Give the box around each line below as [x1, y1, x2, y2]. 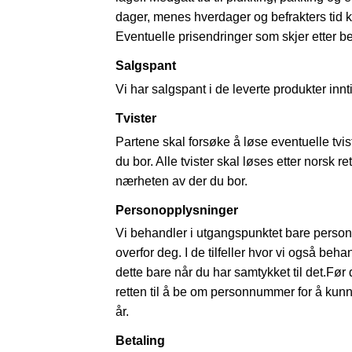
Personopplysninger [115, 203, 238, 217]
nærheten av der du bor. [115, 174, 247, 188]
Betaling [115, 334, 165, 348]
